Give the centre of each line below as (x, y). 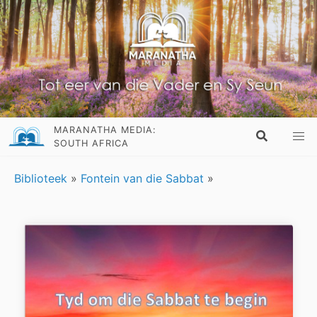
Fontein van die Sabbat (142, 179)
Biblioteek (41, 179)
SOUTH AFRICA (92, 144)
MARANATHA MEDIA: (105, 130)
